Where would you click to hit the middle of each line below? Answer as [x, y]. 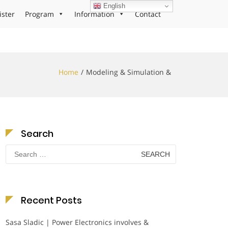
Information [94, 14]
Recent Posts [51, 200]
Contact [148, 14]
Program [39, 14]
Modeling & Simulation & [129, 72]
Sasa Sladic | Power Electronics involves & [77, 222]
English [113, 6]
